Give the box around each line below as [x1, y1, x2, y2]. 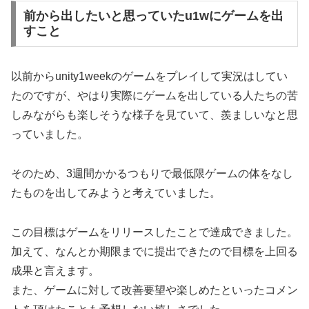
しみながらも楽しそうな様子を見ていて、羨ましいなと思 [11, 109, 298, 121]
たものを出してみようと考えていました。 [11, 187, 221, 199]
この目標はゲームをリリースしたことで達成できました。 [11, 226, 298, 239]
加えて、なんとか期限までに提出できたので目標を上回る [11, 246, 298, 258]
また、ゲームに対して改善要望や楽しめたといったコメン [11, 284, 298, 297]
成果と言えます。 [11, 265, 99, 277]
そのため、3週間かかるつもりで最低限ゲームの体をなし [11, 168, 293, 180]
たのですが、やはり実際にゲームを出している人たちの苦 [11, 90, 298, 102]
